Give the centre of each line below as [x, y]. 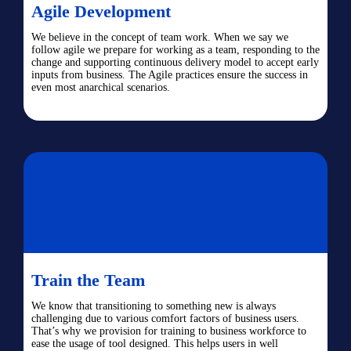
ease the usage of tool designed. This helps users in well [155, 344]
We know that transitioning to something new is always [154, 306]
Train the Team [88, 280]
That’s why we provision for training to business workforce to [169, 331]
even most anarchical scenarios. [101, 87]
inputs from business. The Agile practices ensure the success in [170, 75]
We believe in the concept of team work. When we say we [160, 37]
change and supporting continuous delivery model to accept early [175, 62]
